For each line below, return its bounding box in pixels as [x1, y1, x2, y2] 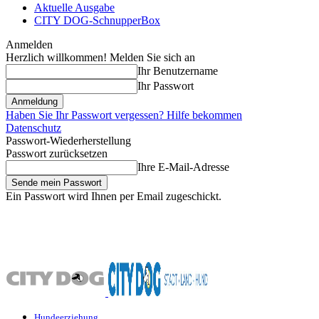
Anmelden [6, 38, 53, 51]
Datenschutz [6, 122, 61, 134]
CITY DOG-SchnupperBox [34, 14, 160, 26]
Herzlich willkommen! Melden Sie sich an [6, 51, 195, 63]
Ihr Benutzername [137, 65, 218, 77]
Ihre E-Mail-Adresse [137, 161, 229, 173]
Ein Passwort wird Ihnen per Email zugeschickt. [6, 190, 221, 202]
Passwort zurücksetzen [6, 147, 108, 159]
